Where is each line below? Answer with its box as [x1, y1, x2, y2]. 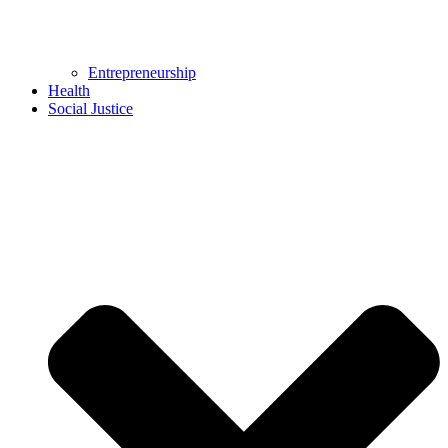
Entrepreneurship [88, 63, 196, 81]
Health [48, 81, 90, 99]
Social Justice [48, 99, 133, 117]
